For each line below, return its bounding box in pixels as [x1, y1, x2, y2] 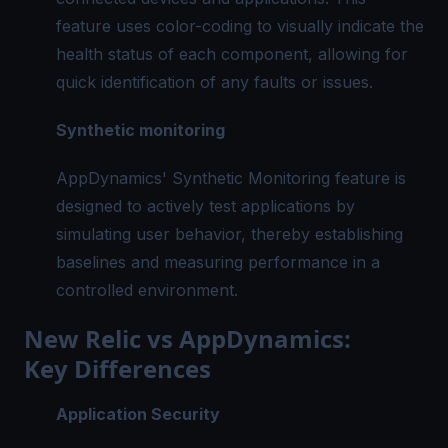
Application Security [56, 403, 220, 424]
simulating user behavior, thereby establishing [56, 223, 403, 244]
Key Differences [24, 351, 211, 385]
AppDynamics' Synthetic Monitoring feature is [56, 167, 406, 188]
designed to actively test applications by [56, 195, 355, 216]
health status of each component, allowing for [56, 43, 408, 64]
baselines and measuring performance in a [56, 251, 380, 272]
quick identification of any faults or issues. [56, 71, 373, 92]
